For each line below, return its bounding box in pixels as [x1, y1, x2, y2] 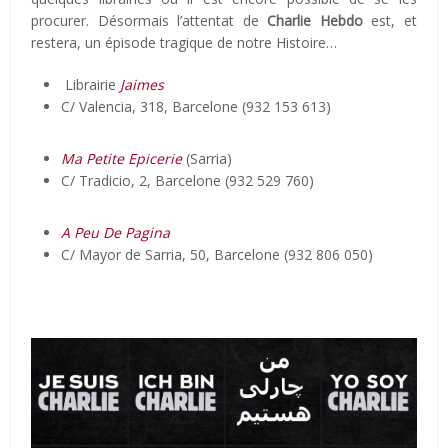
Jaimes [120, 74, 165, 94]
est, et [362, 10, 417, 30]
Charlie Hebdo [267, 10, 363, 30]
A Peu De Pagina [61, 222, 171, 242]
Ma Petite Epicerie [61, 148, 183, 168]
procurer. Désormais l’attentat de [31, 10, 268, 30]
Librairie [61, 74, 121, 94]
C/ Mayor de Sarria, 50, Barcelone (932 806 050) [61, 244, 374, 264]
